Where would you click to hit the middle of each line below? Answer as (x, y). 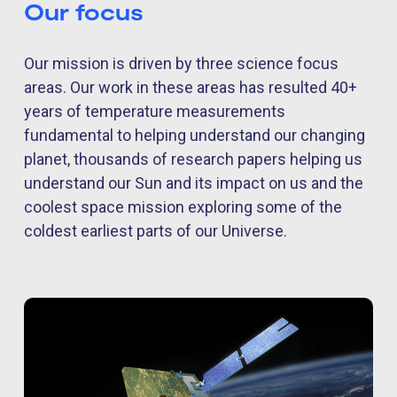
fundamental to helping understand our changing (195, 136)
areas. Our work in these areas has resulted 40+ (191, 88)
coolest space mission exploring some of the (183, 207)
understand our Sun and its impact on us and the (194, 183)
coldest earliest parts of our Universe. (156, 231)
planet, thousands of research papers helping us (193, 160)
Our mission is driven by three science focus (181, 64)
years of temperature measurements (155, 112)
